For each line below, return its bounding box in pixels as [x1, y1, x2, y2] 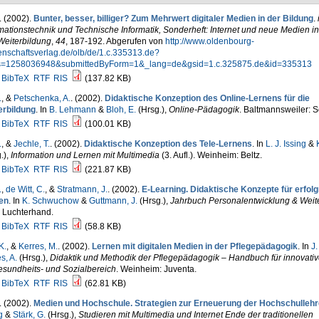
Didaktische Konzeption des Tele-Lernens [83, 139, 252, 149]
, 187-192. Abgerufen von [65, 36, 165, 46]
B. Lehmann [48, 105, 96, 115]
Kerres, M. [18, 241, 58, 251]
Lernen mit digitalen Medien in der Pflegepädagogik [91, 241, 298, 251]
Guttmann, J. [88, 196, 137, 206]
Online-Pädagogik [168, 105, 239, 115]
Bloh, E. [105, 105, 136, 115]
